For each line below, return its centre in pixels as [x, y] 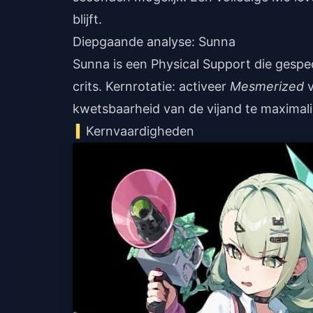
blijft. [87, 19]
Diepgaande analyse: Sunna [154, 42]
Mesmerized [267, 86]
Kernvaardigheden [140, 131]
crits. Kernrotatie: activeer [151, 86]
